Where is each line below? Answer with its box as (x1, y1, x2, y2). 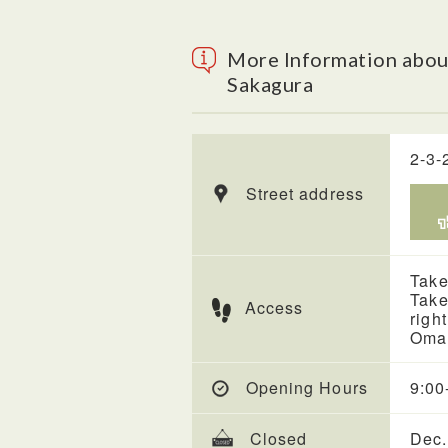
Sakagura (227, 72, 313, 96)
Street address (246, 182, 364, 205)
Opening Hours (246, 376, 368, 399)
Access (245, 296, 304, 319)
